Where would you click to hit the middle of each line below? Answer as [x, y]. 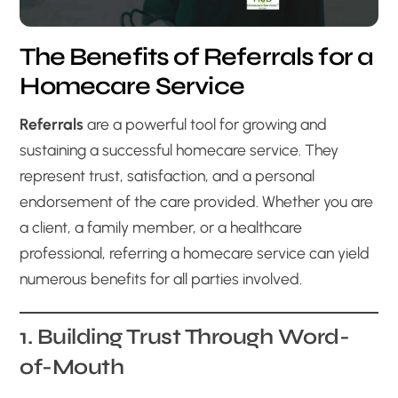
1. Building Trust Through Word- [185, 336]
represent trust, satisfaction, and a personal [167, 175]
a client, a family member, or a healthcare [161, 227]
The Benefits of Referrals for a [197, 56]
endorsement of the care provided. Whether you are [197, 201]
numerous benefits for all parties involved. [161, 278]
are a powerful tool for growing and [206, 123]
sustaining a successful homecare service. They [179, 149]
